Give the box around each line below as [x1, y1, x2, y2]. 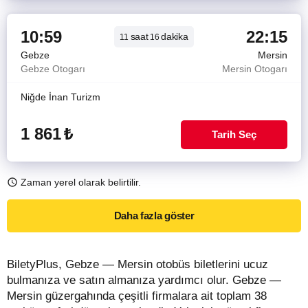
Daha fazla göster [113, 210, 195, 221]
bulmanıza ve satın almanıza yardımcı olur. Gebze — [7, 274, 281, 287]
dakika [161, 31, 188, 42]
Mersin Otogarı [222, 63, 287, 74]
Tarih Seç [212, 129, 256, 140]
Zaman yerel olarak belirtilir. [21, 177, 141, 188]
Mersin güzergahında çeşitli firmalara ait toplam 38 [7, 289, 267, 302]
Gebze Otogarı [21, 63, 85, 74]
